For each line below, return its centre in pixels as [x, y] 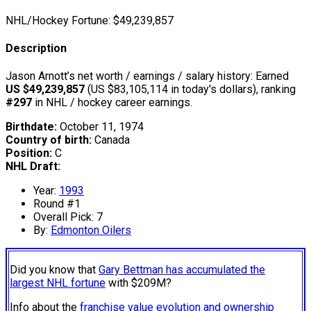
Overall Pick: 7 [68, 217]
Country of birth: [49, 140]
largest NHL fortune [58, 283]
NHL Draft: [33, 167]
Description [36, 49]
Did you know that [54, 270]
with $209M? [138, 283]
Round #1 [57, 204]
